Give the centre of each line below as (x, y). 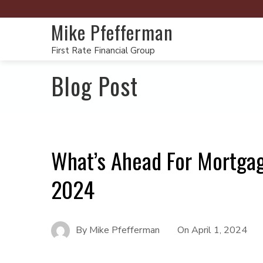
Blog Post (95, 86)
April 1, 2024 (219, 230)
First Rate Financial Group (103, 50)
